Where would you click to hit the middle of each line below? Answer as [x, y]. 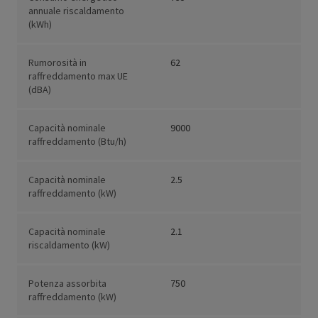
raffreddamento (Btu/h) [77, 142]
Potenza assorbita [67, 284]
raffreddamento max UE [78, 76]
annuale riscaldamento [76, 11]
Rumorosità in [57, 63]
